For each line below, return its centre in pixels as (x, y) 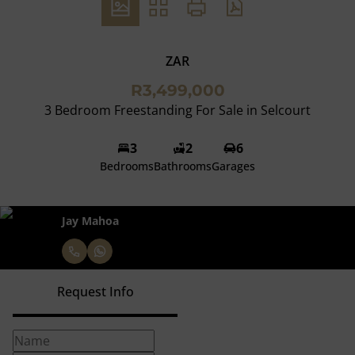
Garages (233, 166)
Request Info (95, 292)
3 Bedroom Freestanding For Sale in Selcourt (177, 110)
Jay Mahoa (90, 220)
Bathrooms (183, 166)
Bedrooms (127, 166)
